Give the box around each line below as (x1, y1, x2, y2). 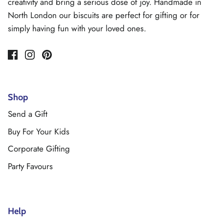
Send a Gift (8, 108, 47, 120)
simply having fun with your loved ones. (8, 22, 146, 35)
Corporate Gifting (8, 143, 70, 155)
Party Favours (8, 160, 53, 172)
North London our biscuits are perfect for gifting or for (8, 9, 199, 22)
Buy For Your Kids (8, 125, 69, 137)
